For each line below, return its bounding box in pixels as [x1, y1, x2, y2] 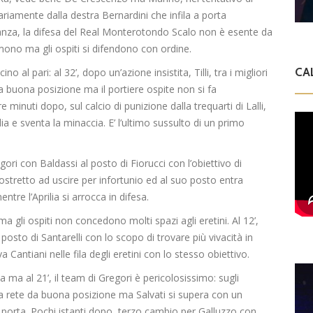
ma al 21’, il [8, 271, 61, 285]
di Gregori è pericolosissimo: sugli [85, 271, 239, 285]
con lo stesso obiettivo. [141, 247, 249, 261]
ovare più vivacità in [164, 231, 253, 245]
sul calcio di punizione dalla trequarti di [67, 99, 246, 113]
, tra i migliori [209, 66, 268, 80]
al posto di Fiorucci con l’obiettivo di [78, 156, 242, 170]
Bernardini [102, 8, 148, 22]
